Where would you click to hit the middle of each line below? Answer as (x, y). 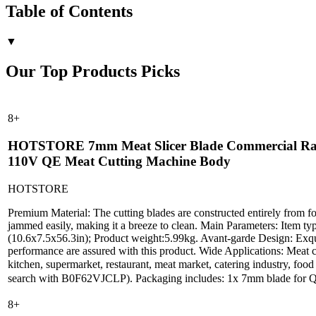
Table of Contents (69, 11)
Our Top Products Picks (93, 71)
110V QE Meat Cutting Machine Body (119, 162)
